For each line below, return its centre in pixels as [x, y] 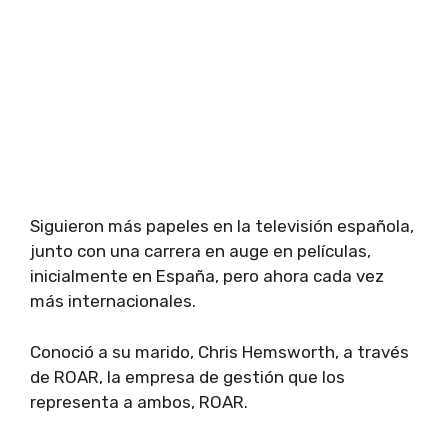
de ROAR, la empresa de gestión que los [187, 376]
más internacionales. [113, 301]
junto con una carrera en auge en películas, [200, 251]
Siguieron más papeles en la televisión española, [222, 226]
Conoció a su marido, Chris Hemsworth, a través [219, 351]
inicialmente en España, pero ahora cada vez [207, 276]
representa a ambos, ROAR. [139, 401]
